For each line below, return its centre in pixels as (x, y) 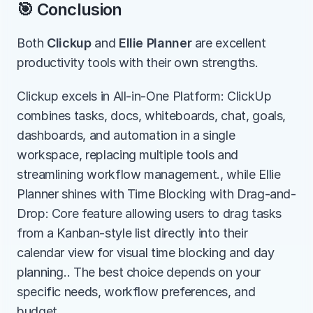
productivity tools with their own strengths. (138, 63)
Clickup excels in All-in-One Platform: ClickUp (144, 96)
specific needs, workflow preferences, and (136, 292)
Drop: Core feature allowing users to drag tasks (150, 213)
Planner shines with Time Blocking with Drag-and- (156, 194)
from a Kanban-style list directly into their (132, 233)
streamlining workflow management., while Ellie (149, 174)
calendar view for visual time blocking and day (146, 253)
